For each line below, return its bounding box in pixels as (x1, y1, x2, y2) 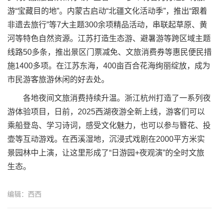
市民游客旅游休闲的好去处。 (7, 75, 109, 84)
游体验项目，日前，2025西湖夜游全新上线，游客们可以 (7, 108, 205, 116)
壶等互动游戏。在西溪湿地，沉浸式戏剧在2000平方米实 (7, 135, 205, 143)
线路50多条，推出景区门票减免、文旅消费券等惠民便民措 (7, 48, 212, 56)
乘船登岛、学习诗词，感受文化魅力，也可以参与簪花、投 (7, 121, 211, 130)
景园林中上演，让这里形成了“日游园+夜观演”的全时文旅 (7, 149, 204, 157)
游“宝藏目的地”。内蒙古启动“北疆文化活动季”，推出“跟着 (7, 7, 207, 15)
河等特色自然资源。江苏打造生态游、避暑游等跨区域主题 (7, 34, 211, 43)
